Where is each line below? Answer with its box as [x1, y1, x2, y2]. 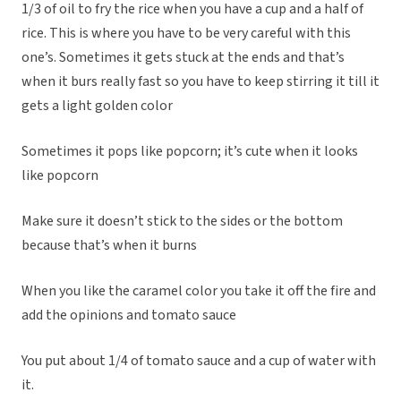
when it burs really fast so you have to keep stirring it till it [21, 72, 380, 92]
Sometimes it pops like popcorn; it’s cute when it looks [21, 141, 358, 162]
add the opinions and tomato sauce [21, 305, 236, 326]
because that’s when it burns [21, 235, 197, 256]
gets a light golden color [21, 96, 173, 116]
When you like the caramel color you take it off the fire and [21, 281, 376, 302]
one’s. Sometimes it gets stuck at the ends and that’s [21, 47, 345, 68]
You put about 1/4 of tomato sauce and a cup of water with [21, 351, 376, 371]
